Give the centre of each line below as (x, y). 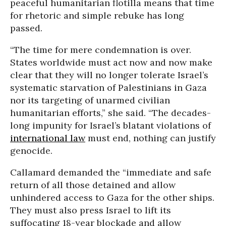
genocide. (31, 151)
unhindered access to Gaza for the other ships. (112, 197)
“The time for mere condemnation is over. (101, 50)
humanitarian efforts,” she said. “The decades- (110, 113)
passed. (26, 28)
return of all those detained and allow (93, 185)
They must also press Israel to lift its (91, 210)
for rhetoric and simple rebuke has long (97, 15)
